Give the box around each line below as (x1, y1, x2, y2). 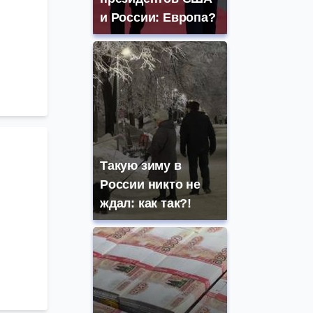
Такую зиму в (100, 159, 182, 173)
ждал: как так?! (100, 196, 192, 211)
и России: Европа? (100, 10, 216, 25)
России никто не (100, 177, 201, 192)
